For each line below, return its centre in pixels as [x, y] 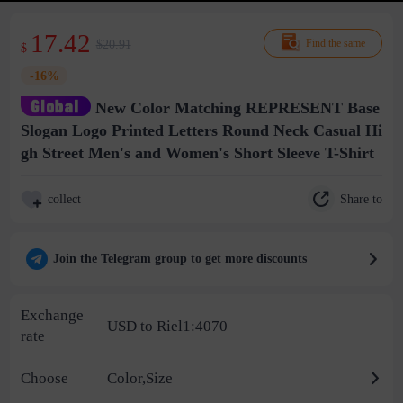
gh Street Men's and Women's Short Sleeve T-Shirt [197, 153]
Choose [45, 379]
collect [64, 199]
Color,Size [139, 379]
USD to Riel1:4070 [167, 326]
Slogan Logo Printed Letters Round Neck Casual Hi [201, 131]
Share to [361, 198]
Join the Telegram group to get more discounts [179, 259]
